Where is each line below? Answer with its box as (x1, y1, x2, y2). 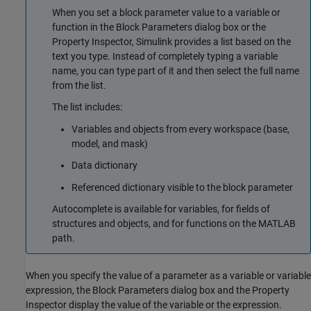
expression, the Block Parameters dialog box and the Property (26, 284, 289, 296)
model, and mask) (72, 137, 148, 149)
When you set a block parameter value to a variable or (52, 6, 280, 18)
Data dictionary (72, 160, 137, 171)
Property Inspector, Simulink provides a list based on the (52, 35, 291, 47)
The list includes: (52, 101, 122, 113)
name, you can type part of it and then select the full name (52, 65, 299, 76)
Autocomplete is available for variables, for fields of (52, 203, 270, 215)
